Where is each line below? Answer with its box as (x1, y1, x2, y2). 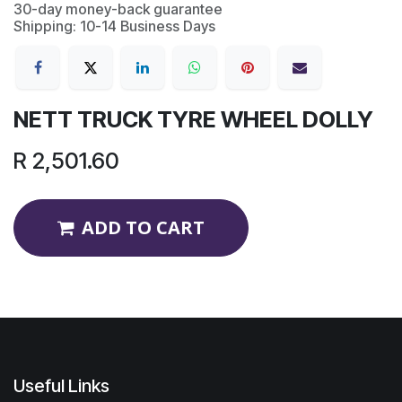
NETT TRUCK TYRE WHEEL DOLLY (13, 105, 373, 133)
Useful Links (13, 374, 109, 397)
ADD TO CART (82, 214, 205, 240)
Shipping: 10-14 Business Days (13, 17, 215, 36)
